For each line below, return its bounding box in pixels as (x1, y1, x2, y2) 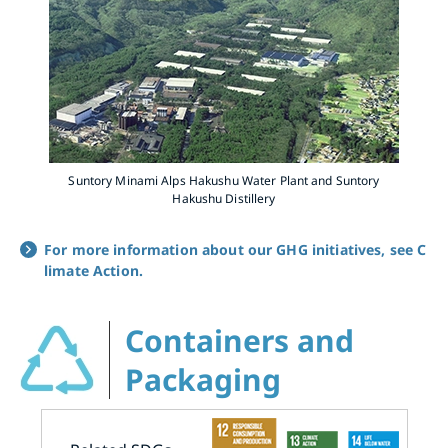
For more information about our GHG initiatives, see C (44, 240, 427, 260)
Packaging (125, 359, 281, 401)
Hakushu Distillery (172, 190, 276, 208)
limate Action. (44, 261, 143, 281)
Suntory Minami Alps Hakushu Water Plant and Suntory (68, 172, 380, 190)
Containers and (125, 320, 354, 362)
